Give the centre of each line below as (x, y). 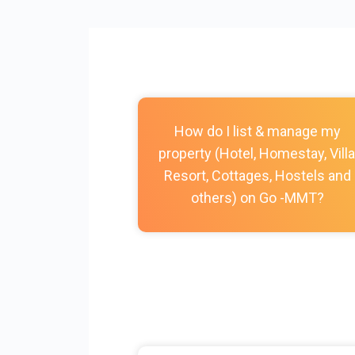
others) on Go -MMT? (258, 198)
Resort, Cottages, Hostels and (258, 176)
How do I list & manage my (258, 131)
